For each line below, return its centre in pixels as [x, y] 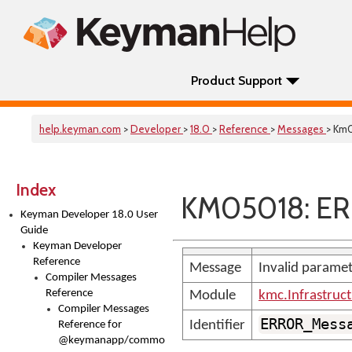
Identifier [217, 326]
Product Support [236, 81]
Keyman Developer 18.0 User [89, 215]
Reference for [90, 325]
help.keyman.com [80, 129]
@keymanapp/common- [117, 341]
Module [213, 296]
